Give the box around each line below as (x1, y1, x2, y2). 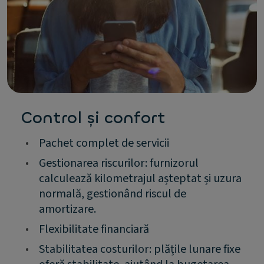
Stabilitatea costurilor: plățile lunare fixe (39, 240, 240, 258)
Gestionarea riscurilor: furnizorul (39, 154, 199, 171)
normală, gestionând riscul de (39, 185, 186, 202)
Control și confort (21, 107, 166, 128)
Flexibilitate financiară (39, 220, 149, 237)
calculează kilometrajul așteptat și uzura (39, 170, 242, 187)
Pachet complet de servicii (39, 134, 169, 151)
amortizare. (39, 200, 96, 217)
